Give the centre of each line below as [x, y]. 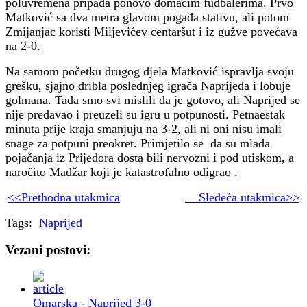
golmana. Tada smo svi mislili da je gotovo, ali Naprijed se [153, 100]
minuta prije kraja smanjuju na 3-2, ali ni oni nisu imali [144, 128]
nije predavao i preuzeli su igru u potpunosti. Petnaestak [145, 114]
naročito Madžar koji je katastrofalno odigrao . [122, 172]
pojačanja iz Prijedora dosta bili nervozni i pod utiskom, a [150, 157]
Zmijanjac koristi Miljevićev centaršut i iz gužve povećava [151, 31]
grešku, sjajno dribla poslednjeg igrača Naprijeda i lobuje [148, 85]
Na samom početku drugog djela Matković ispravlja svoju [150, 71]
